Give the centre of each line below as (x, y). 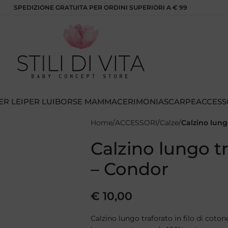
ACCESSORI (136, 123)
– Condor (129, 169)
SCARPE (180, 102)
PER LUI (39, 102)
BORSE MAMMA (86, 102)
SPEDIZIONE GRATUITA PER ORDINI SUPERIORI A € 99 (100, 7)
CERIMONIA (140, 102)
